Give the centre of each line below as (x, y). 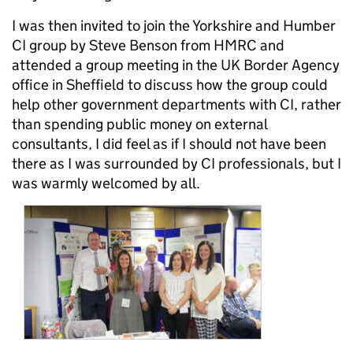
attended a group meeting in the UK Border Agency (176, 65)
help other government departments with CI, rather (176, 104)
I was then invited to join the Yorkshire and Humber (174, 26)
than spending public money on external (139, 124)
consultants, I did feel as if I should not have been (169, 144)
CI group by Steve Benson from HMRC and (148, 45)
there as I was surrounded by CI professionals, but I (176, 163)
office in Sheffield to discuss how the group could (170, 85)
